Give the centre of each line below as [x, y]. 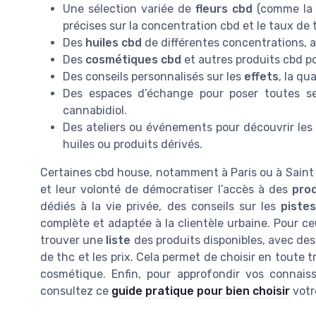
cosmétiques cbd [133, 59]
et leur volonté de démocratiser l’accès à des [166, 189]
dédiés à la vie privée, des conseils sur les [161, 206]
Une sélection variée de [129, 8]
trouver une [73, 240]
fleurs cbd [224, 8]
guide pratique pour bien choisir [201, 291]
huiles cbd [114, 42]
